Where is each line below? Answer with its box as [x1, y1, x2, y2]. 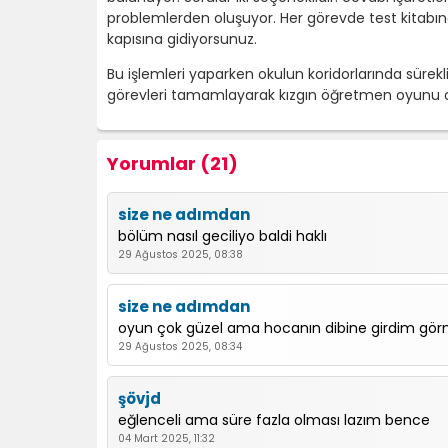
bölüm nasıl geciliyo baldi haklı [118, 226, 327, 246]
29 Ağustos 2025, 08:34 [118, 339, 242, 354]
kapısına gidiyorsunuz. [107, 29, 257, 49]
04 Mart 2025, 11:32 [118, 431, 215, 446]
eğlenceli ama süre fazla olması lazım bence [118, 410, 430, 430]
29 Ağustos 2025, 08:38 [118, 247, 243, 262]
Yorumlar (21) [107, 151, 238, 176]
